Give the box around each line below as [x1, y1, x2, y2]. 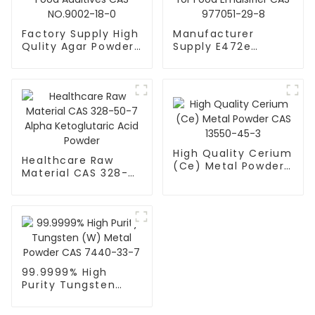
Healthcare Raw [21, 153, 114, 168]
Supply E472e [172, 39, 252, 54]
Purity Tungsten [21, 278, 116, 292]
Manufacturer [172, 27, 255, 41]
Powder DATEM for [172, 52, 279, 67]
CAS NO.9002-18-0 [21, 65, 130, 79]
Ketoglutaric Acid [21, 191, 124, 206]
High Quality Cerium [172, 146, 292, 160]
